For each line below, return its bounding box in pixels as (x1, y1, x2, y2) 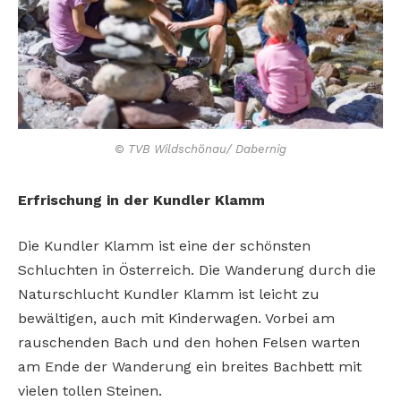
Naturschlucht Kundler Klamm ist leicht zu (18, 286, 320, 303)
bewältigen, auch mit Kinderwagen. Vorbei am (18, 310, 335, 328)
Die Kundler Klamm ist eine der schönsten (18, 237, 311, 255)
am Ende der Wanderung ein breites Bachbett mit (18, 358, 362, 376)
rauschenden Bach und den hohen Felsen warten (18, 334, 360, 352)
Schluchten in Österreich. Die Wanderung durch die (18, 261, 376, 279)
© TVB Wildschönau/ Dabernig (115, 142, 286, 157)
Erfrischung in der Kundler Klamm (18, 191, 265, 209)
